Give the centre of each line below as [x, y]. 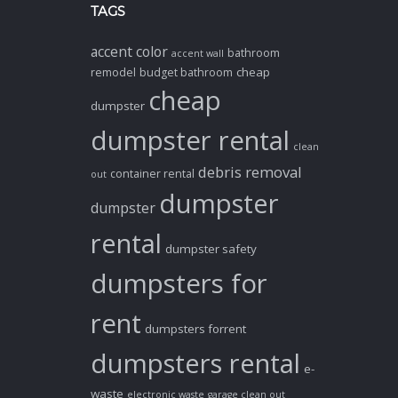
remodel [113, 72]
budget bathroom [186, 72]
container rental [152, 173]
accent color [129, 51]
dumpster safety [211, 248]
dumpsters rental [195, 363]
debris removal [250, 171]
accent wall [198, 53]
